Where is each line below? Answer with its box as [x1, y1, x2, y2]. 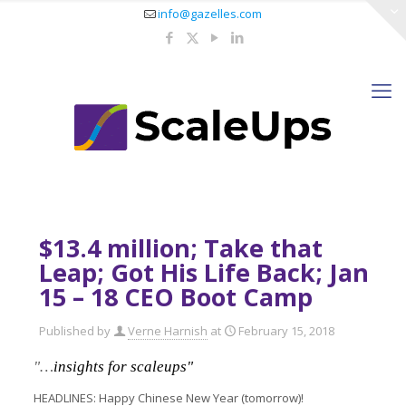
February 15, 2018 [238, 323, 334, 339]
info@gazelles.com [158, 5, 262, 22]
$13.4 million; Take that [39, 231, 323, 265]
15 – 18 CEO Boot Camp [39, 280, 313, 314]
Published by [39, 323, 111, 339]
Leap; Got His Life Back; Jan [39, 256, 369, 289]
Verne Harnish [128, 323, 208, 339]
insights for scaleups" [53, 358, 193, 375]
